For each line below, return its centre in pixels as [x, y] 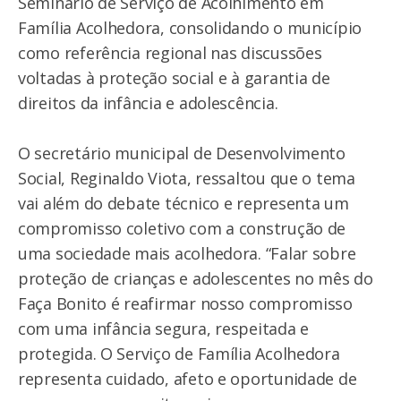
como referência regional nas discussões [170, 53]
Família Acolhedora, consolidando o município [190, 28]
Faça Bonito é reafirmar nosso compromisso [185, 303]
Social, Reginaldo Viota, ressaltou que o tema [187, 178]
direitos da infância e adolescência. [148, 103]
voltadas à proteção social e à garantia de [174, 78]
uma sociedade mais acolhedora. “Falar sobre [187, 253]
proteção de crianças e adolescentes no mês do [196, 278]
